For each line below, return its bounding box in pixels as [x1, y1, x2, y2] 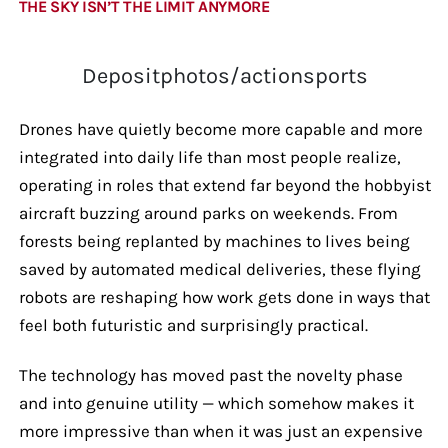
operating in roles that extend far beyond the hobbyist [18, 174, 431, 195]
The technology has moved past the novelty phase [18, 364, 403, 385]
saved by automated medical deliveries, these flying [18, 258, 421, 279]
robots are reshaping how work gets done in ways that [18, 286, 430, 307]
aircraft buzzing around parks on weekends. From [18, 202, 398, 223]
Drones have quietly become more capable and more [18, 118, 423, 139]
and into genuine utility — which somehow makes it [18, 392, 414, 413]
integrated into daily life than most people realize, [18, 146, 401, 167]
